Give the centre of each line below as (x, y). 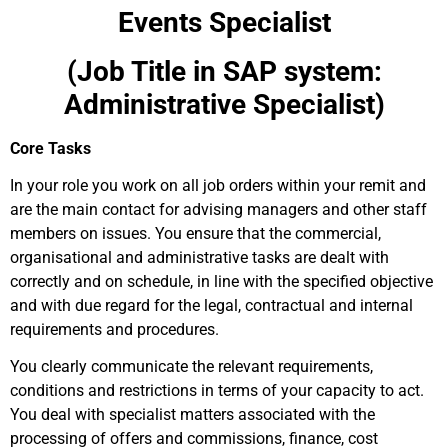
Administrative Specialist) (224, 104)
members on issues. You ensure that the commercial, (195, 233)
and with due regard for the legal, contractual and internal (211, 305)
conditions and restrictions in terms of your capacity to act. (217, 390)
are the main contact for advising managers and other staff (218, 209)
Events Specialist (224, 22)
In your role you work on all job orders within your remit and (218, 185)
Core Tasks (50, 148)
